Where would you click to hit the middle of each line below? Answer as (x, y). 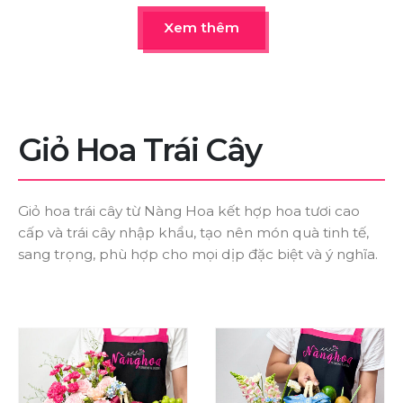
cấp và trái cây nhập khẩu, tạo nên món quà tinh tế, (193, 232)
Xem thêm (201, 27)
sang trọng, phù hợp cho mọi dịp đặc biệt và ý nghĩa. (198, 254)
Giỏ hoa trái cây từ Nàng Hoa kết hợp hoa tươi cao (189, 210)
